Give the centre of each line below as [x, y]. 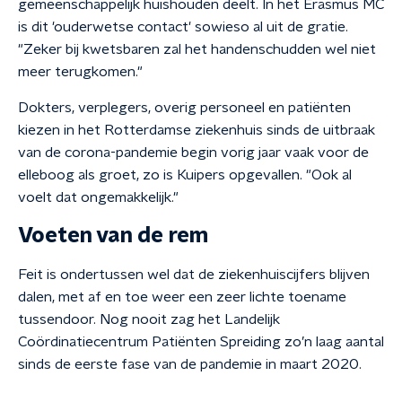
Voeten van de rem [113, 236]
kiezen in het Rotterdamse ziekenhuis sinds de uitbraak [197, 130]
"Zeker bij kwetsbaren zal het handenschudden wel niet [197, 49]
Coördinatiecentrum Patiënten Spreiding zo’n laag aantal [201, 342]
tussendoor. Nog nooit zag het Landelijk [149, 319]
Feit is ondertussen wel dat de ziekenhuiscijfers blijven [194, 275]
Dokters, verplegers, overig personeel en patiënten [184, 108]
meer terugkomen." [80, 72]
